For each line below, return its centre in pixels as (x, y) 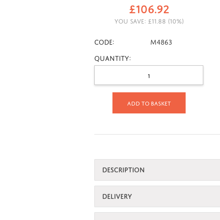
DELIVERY (117, 195)
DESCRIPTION (124, 168)
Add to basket (149, 102)
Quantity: (113, 57)
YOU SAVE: (131, 20)
